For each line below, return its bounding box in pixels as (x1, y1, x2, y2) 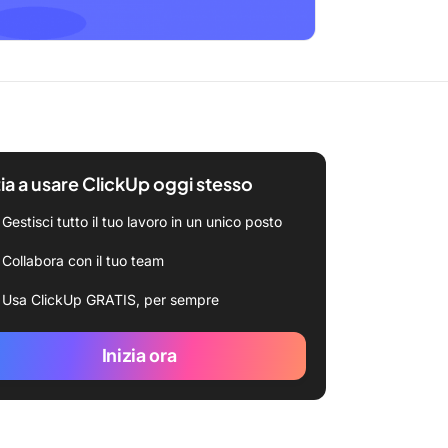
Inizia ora (101, 345, 177, 366)
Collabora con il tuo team (2, 252, 164, 269)
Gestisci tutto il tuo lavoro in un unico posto (2, 213, 282, 230)
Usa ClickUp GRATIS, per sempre (2, 291, 219, 308)
